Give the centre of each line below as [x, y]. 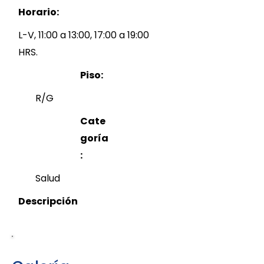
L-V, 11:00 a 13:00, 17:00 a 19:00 [84, 35]
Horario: [39, 12]
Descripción [48, 201]
